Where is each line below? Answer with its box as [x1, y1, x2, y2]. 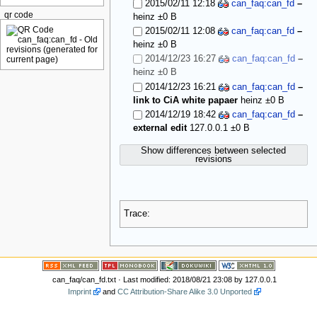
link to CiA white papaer [132, 95, 238, 105]
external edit [132, 123, 187, 134]
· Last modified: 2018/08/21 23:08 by [116, 275, 246, 284]
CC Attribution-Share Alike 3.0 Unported [117, 287, 253, 296]
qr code [4, 11, 33, 20]
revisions [195, 154, 232, 164]
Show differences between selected [141, 145, 287, 156]
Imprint [68, 287, 92, 296]
